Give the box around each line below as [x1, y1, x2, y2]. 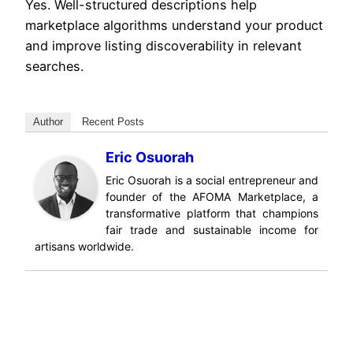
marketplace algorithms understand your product [25, 17, 323, 33]
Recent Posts [82, 116, 144, 128]
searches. [25, 58, 84, 74]
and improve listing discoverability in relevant [25, 37, 302, 54]
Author [33, 116, 63, 128]
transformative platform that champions [106, 206, 318, 221]
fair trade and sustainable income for [106, 223, 318, 237]
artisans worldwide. [35, 240, 134, 254]
